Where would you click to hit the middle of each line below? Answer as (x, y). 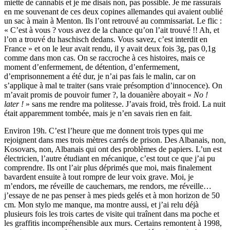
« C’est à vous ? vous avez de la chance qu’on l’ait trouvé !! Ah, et (112, 30)
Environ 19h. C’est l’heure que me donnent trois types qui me (104, 131)
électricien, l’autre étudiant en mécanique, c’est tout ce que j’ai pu (110, 159)
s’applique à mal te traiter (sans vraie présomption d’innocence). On (113, 86)
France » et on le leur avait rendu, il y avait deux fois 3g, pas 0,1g (110, 49)
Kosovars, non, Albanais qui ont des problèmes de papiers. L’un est (113, 149)
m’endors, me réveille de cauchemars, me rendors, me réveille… (108, 186)
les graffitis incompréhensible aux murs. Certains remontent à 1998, (113, 223)
